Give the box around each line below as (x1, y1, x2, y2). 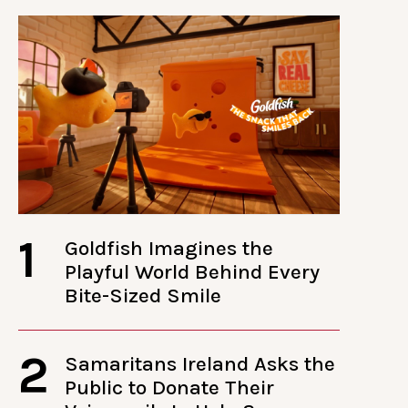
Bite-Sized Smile (65, 282, 222, 308)
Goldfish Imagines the (65, 235, 274, 260)
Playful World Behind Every (65, 259, 321, 284)
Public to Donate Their (65, 374, 275, 400)
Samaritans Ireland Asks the (65, 351, 336, 376)
